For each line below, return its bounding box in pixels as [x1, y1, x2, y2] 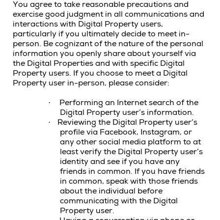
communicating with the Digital [60, 196, 178, 206]
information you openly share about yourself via [13, 49, 196, 58]
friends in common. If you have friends [60, 166, 205, 176]
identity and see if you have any [60, 157, 180, 166]
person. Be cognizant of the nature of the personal [13, 39, 203, 49]
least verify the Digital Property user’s [60, 147, 203, 157]
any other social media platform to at [60, 137, 201, 147]
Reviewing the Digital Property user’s [57, 117, 197, 127]
